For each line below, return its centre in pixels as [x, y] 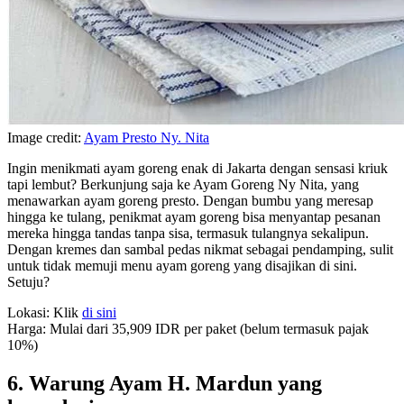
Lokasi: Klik [45, 312]
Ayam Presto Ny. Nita [147, 137]
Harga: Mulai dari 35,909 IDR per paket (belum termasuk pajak [188, 328]
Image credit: [46, 137]
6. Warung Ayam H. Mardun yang [165, 383]
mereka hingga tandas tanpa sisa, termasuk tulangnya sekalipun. [188, 233]
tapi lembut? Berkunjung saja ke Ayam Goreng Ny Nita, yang [183, 184]
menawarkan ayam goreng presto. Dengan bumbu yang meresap [190, 200]
